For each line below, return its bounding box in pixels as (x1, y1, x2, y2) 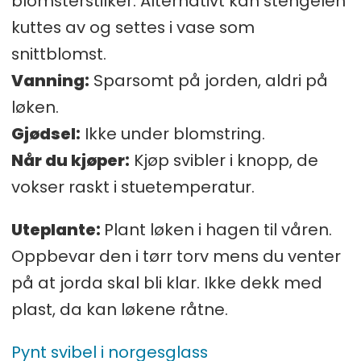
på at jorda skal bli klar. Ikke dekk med (10, 271, 322, 294)
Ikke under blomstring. (80, 122, 265, 145)
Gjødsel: (10, 122, 81, 145)
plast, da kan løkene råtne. (10, 297, 228, 321)
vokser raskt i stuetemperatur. (10, 175, 255, 198)
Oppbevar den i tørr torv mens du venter (10, 244, 341, 268)
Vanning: (10, 68, 89, 92)
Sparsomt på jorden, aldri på (89, 68, 328, 92)
